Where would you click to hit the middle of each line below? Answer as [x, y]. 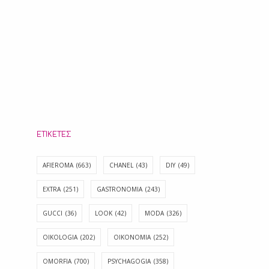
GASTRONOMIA [119, 189]
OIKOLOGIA [60, 237]
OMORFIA [57, 261]
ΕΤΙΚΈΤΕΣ [54, 134]
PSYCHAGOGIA [129, 261]
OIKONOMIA [132, 237]
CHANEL [121, 165]
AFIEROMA [58, 165]
